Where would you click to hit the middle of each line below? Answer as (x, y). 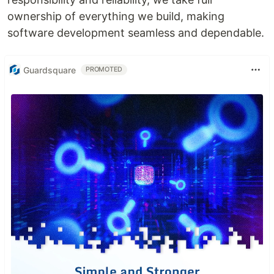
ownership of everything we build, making (116, 17)
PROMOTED (104, 70)
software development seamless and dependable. (136, 33)
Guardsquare (50, 70)
